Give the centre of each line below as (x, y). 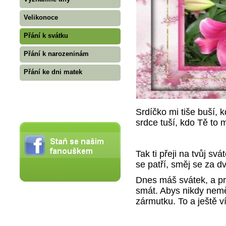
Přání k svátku (46, 36)
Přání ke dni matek (53, 72)
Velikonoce (41, 17)
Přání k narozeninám (56, 54)
